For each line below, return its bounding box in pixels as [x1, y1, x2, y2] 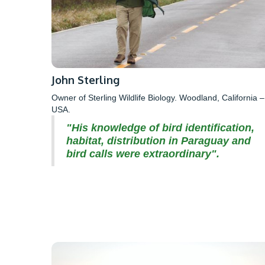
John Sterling [51, 73, 119, 86]
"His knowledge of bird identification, [66, 121, 254, 134]
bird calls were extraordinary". [66, 147, 219, 160]
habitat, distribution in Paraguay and [66, 134, 251, 147]
